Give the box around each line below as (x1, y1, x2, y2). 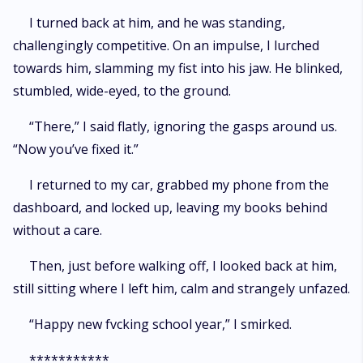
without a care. (13, 221, 102, 239)
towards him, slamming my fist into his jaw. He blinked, (13, 59, 343, 77)
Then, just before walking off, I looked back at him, (29, 257, 337, 275)
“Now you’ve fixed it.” (13, 140, 139, 158)
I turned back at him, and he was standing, (29, 14, 285, 32)
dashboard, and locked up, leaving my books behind (13, 199, 327, 216)
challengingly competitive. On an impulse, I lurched (13, 36, 319, 54)
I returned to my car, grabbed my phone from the (29, 176, 329, 194)
